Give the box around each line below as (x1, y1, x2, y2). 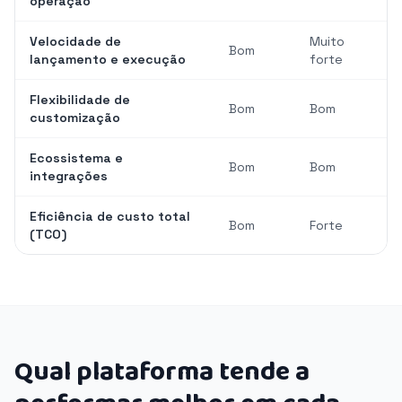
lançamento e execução (30, 51, 186, 67)
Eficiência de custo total (30, 208, 190, 224)
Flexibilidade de (30, 92, 130, 108)
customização (30, 109, 120, 126)
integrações (30, 168, 108, 184)
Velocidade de (30, 33, 121, 49)
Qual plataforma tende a (14, 351, 310, 394)
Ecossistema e (30, 150, 123, 166)
